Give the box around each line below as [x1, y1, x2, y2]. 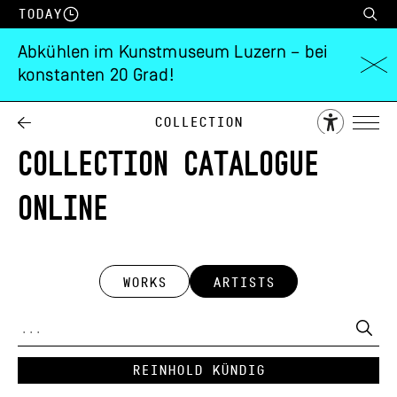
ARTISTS [213, 275, 275, 291]
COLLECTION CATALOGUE [18, 143, 319, 183]
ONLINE [18, 187, 108, 227]
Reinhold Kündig [132, 362, 265, 378]
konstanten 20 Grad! [18, 67, 175, 85]
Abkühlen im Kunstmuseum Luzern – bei [18, 44, 329, 62]
